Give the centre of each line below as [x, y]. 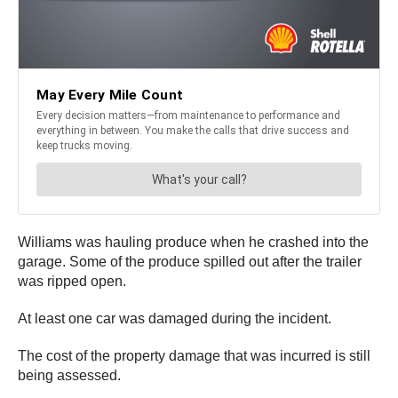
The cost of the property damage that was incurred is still [194, 355]
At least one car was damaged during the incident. [175, 318]
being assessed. [69, 375]
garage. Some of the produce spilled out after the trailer [190, 261]
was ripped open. [72, 281]
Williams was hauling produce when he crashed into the [193, 242]
